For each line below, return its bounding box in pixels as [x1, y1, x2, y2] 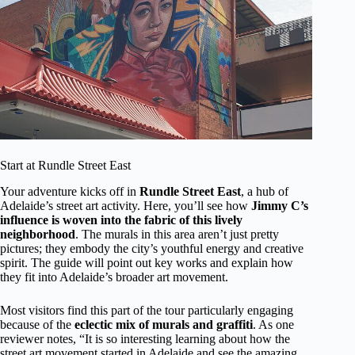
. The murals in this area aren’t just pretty [75, 227, 279, 241]
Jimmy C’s [251, 198, 308, 212]
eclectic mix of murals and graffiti [74, 317, 253, 331]
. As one [253, 317, 294, 331]
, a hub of [241, 184, 288, 198]
